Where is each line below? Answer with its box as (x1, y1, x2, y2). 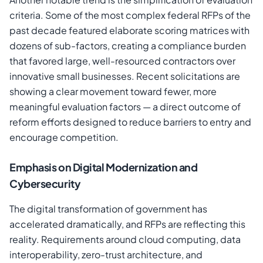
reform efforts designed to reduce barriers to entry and (9, 116, 251, 129)
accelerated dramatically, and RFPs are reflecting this (9, 218, 245, 231)
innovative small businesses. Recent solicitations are (9, 70, 240, 83)
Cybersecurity (9, 177, 81, 191)
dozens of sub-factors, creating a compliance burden (9, 39, 246, 52)
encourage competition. (9, 131, 119, 144)
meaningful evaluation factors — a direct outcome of (9, 100, 241, 113)
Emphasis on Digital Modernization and (9, 160, 198, 174)
